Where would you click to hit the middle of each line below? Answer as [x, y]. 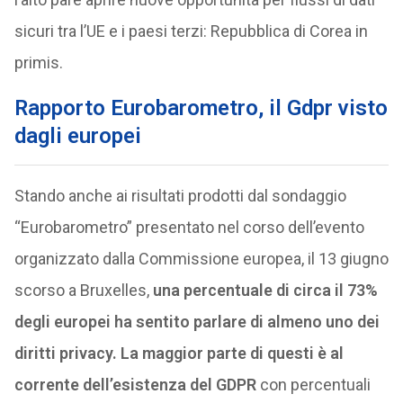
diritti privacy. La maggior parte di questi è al [179, 353]
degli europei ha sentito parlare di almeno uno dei [197, 322]
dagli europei [77, 136]
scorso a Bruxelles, [83, 290]
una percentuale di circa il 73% [265, 290]
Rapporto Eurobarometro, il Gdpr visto [201, 108]
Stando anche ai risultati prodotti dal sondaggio [180, 196]
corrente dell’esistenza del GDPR [135, 385]
